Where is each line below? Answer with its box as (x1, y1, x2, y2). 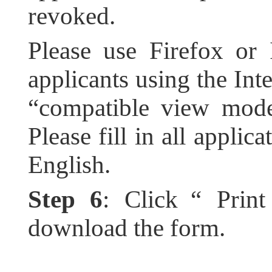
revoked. (27, 2, 115, 30)
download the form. (27, 214, 225, 242)
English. (27, 151, 110, 178)
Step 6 (27, 185, 103, 213)
